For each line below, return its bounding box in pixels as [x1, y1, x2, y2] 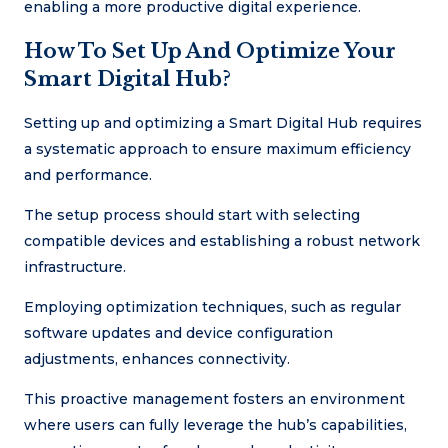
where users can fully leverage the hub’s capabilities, [24, 415, 407, 434]
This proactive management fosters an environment [24, 389, 405, 408]
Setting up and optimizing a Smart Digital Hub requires [24, 113, 422, 132]
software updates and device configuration [24, 323, 333, 342]
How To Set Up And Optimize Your [24, 38, 396, 63]
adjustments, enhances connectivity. [24, 349, 290, 368]
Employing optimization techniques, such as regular [24, 297, 401, 316]
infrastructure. [24, 257, 126, 276]
